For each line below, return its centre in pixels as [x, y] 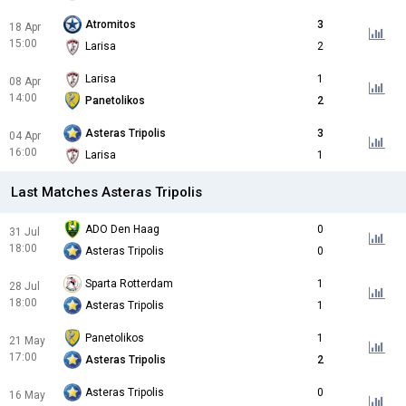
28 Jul [24, 287]
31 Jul [24, 232]
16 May [27, 396]
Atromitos [111, 25]
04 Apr [25, 136]
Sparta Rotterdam [129, 284]
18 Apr [25, 28]
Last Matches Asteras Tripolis [106, 193]
